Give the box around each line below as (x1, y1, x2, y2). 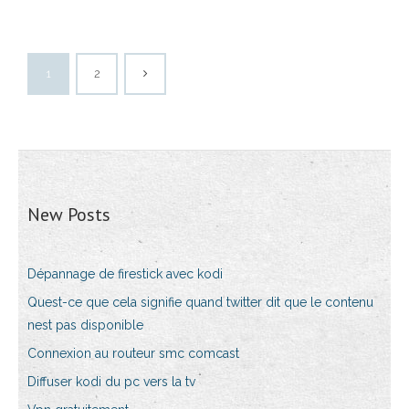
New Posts (27, 203, 110, 226)
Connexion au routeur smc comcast (27, 346, 239, 361)
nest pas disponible (27, 318, 143, 332)
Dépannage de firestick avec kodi (27, 267, 223, 281)
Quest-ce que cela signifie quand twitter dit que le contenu (27, 295, 373, 309)
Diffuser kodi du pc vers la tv (27, 374, 195, 389)
